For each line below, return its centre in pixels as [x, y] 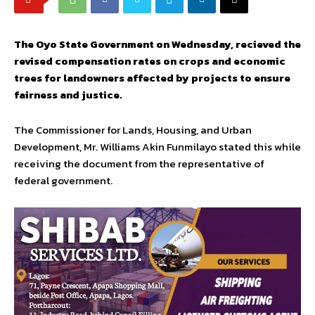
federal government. [63, 180]
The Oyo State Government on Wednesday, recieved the [157, 44]
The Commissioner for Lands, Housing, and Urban [133, 129]
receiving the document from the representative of [139, 163]
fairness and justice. [68, 94]
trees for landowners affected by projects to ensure [152, 77]
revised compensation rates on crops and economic [150, 60]
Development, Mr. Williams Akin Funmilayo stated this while [157, 146]
